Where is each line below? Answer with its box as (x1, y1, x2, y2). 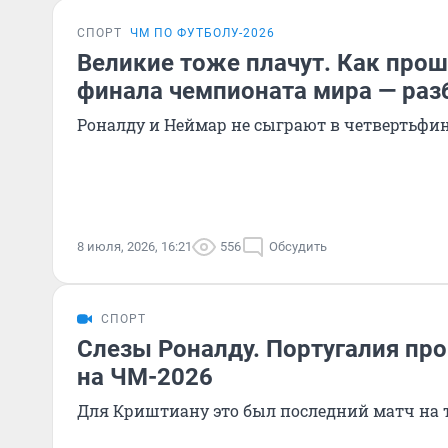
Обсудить (269, 239, 327, 254)
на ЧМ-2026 (77, 363, 213, 391)
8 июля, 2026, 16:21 (77, 239, 192, 254)
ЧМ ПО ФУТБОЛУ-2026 (130, 26, 275, 40)
